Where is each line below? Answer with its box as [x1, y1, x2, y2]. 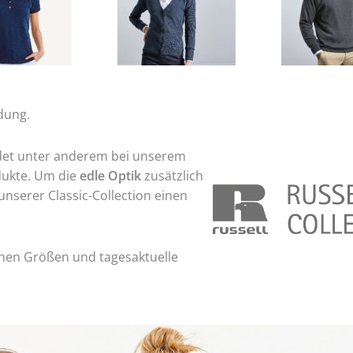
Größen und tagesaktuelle [23, 248, 178, 266]
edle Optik [79, 167, 141, 184]
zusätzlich [140, 167, 203, 184]
